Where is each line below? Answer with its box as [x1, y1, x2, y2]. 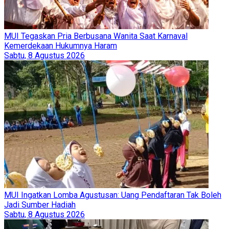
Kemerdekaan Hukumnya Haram [4, 40, 117, 51]
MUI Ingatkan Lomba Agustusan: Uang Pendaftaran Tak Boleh [4, 190, 221, 200]
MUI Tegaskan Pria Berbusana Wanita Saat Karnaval [4, 31, 188, 41]
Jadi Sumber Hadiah [4, 199, 76, 210]
